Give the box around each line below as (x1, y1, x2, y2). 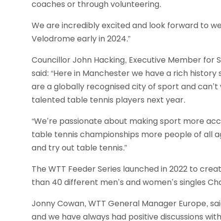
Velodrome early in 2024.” (32, 33, 130, 45)
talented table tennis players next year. (32, 94, 189, 106)
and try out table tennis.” (32, 142, 129, 154)
